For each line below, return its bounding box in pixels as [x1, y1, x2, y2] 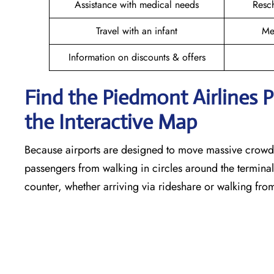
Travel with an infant [96, 23, 177, 38]
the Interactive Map [24, 109, 197, 135]
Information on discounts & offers [68, 50, 206, 64]
